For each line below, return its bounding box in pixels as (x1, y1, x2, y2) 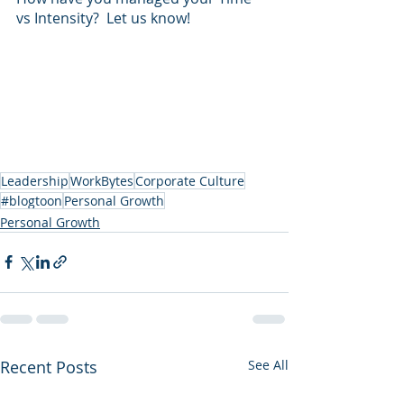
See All (248, 355, 289, 373)
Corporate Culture (135, 171, 244, 189)
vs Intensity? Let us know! (16, 7, 190, 28)
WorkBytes (70, 171, 133, 189)
